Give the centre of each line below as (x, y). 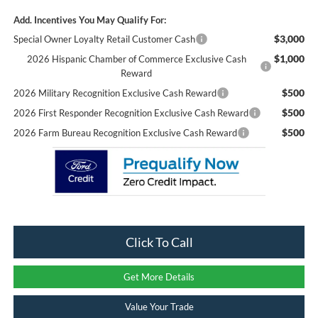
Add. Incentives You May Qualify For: (89, 20)
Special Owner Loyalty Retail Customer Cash (104, 39)
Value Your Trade (159, 307)
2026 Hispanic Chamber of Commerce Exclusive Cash (136, 59)
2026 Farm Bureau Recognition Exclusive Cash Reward (125, 132)
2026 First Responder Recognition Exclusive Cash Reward (131, 113)
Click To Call (159, 242)
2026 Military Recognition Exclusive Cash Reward (115, 93)
